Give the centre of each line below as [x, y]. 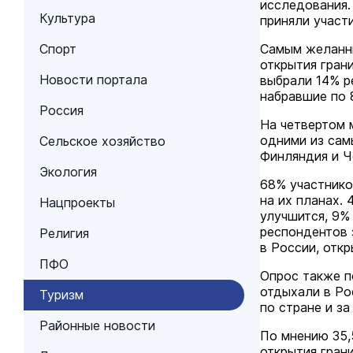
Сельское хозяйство [102, 141]
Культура [67, 18]
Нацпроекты [77, 203]
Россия [61, 110]
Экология [68, 172]
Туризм [61, 295]
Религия [64, 233]
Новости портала [93, 80]
